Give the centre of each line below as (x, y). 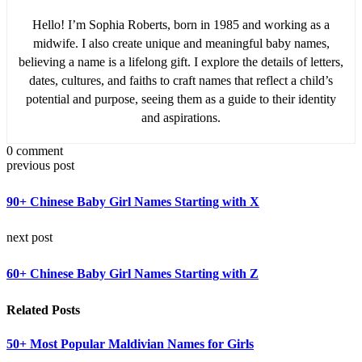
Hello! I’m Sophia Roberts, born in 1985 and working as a (181, 24)
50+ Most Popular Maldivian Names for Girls (130, 344)
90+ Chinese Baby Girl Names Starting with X (133, 201)
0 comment (35, 150)
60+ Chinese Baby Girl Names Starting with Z (133, 274)
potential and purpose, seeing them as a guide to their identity (181, 99)
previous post (40, 165)
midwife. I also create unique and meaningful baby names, (181, 43)
